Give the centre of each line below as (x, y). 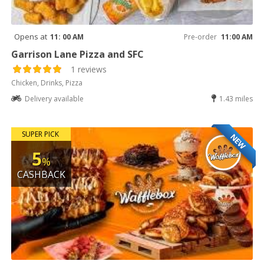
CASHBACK (42, 174)
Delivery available (55, 98)
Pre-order (200, 37)
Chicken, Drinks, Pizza (47, 82)
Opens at (31, 36)
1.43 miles (236, 98)
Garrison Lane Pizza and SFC (78, 54)
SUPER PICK (40, 134)
